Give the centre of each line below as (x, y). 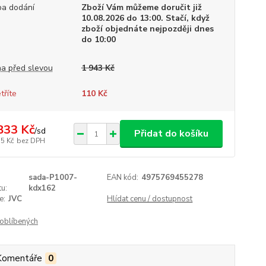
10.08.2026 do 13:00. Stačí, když (145, 18)
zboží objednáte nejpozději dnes (147, 29)
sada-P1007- (53, 178)
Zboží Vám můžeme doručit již (141, 7)
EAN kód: (123, 178)
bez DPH (31, 140)
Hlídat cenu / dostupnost (150, 199)
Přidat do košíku (171, 134)
